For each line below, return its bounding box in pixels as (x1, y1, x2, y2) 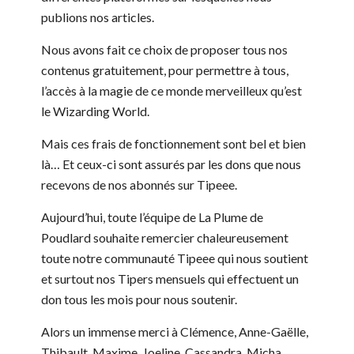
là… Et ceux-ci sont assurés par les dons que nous (41, 156, 301, 171)
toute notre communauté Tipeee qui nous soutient (41, 250, 308, 265)
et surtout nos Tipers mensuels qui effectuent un (41, 270, 299, 286)
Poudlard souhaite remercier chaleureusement (41, 229, 288, 245)
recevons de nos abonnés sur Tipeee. (41, 176, 237, 192)
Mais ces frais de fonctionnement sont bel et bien (41, 135, 306, 151)
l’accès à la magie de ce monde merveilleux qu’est (41, 82, 302, 98)
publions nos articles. (41, 9, 154, 24)
